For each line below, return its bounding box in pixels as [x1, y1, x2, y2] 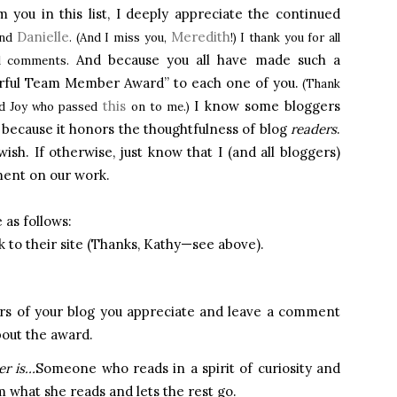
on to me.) [130, 99, 195, 114]
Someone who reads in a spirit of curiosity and [35, 360, 341, 377]
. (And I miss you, [68, 30, 171, 45]
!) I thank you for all [230, 30, 341, 45]
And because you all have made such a [75, 51, 340, 68]
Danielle [16, 28, 69, 45]
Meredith [170, 28, 230, 45]
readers [291, 121, 337, 137]
